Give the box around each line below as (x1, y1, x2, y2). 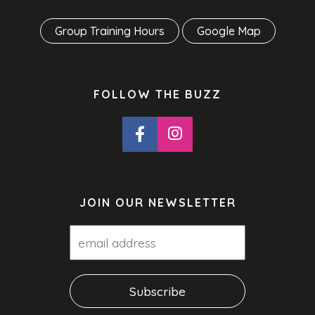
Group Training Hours (54, 23, 165, 38)
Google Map (196, 23, 261, 38)
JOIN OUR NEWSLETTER (79, 195, 236, 210)
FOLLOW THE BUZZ (94, 86, 221, 101)
